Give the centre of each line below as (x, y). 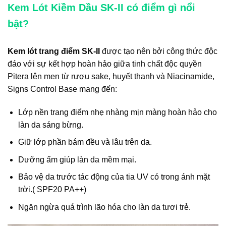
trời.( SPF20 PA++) (52, 190)
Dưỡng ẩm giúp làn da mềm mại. (77, 159)
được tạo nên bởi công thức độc (160, 51)
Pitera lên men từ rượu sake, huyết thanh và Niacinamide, (111, 76)
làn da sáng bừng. (50, 125)
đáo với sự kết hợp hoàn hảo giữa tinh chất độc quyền (105, 64)
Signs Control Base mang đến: (62, 89)
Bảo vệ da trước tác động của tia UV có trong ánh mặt (114, 177)
